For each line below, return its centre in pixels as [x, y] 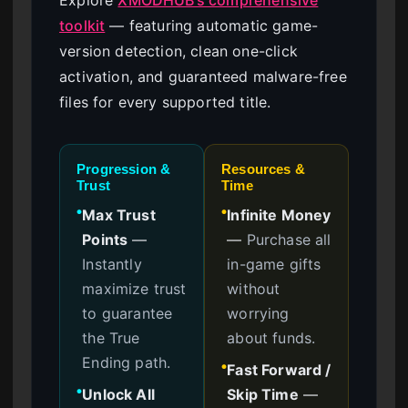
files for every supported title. [165, 102]
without [254, 288]
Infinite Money [279, 214]
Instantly [112, 264]
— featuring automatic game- [212, 25]
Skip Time [263, 394]
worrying [258, 313]
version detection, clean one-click [178, 51]
